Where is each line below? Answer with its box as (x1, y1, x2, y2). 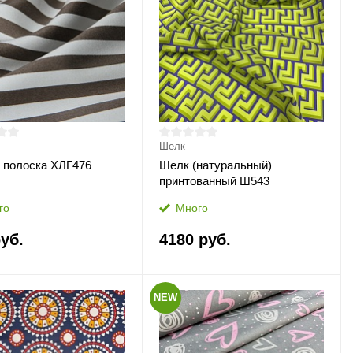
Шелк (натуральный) (158, 158, 272, 172)
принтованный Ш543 (158, 174, 269, 188)
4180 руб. (158, 231, 231, 248)
